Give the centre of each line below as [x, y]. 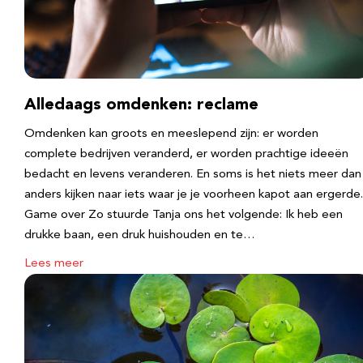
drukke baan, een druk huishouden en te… [140, 235]
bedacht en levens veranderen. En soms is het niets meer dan [193, 175]
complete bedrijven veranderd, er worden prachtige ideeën [186, 154]
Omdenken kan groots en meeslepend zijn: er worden [171, 134]
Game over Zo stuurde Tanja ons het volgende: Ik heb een [184, 215]
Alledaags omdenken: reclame [141, 105]
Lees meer [54, 264]
